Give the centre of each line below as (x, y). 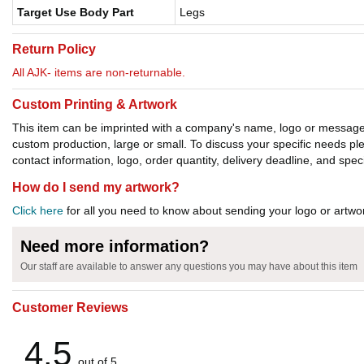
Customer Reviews (70, 308)
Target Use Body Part (76, 13)
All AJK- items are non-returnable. (99, 73)
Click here (38, 211)
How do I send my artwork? (96, 188)
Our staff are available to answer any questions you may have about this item (189, 267)
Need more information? (115, 247)
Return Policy (54, 50)
